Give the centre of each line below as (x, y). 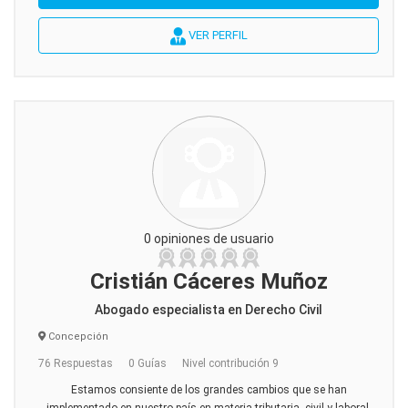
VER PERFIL (216, 35)
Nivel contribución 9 (230, 363)
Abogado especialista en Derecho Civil (209, 310)
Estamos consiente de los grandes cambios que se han (209, 390)
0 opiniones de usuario (209, 239)
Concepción (77, 337)
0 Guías (148, 363)
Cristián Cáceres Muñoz (209, 281)
